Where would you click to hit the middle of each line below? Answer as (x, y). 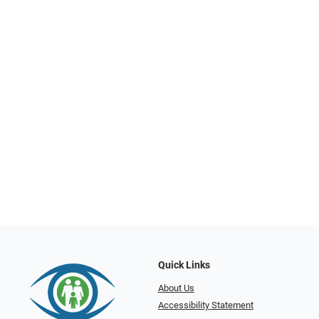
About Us (176, 288)
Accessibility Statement (205, 305)
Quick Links (184, 265)
